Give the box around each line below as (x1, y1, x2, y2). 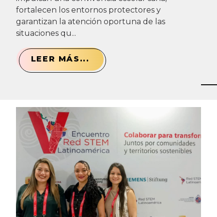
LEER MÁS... (31, 54, 90, 63)
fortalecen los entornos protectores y (15, 5, 161, 15)
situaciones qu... (15, 28, 76, 38)
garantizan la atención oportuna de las (15, 16, 165, 26)
